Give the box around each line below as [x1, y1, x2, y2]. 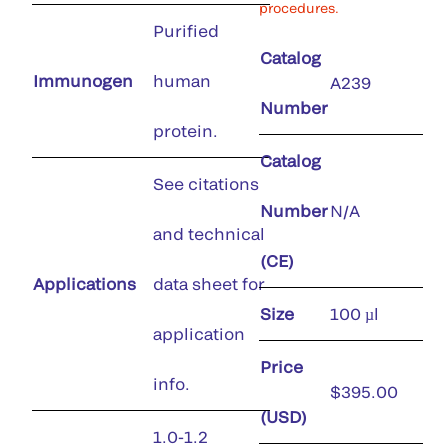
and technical [153, 224, 265, 243]
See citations [153, 174, 259, 193]
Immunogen [33, 71, 133, 90]
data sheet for [153, 274, 265, 293]
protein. [153, 121, 218, 140]
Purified [153, 21, 219, 40]
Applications [33, 274, 136, 293]
